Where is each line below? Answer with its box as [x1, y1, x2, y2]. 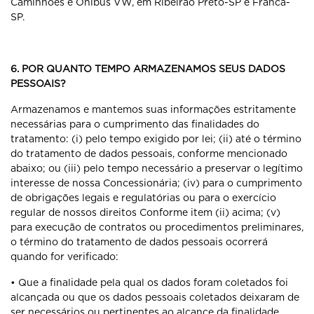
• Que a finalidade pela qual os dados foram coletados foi [11, 277, 288, 288]
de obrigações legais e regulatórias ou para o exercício [11, 192, 276, 203]
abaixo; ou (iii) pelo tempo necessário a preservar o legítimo [11, 163, 303, 174]
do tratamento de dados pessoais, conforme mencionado [11, 148, 287, 159]
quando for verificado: [11, 251, 118, 262]
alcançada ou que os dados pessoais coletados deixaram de [11, 292, 299, 303]
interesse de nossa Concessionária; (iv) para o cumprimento [11, 177, 302, 189]
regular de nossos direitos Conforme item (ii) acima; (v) [11, 207, 280, 218]
